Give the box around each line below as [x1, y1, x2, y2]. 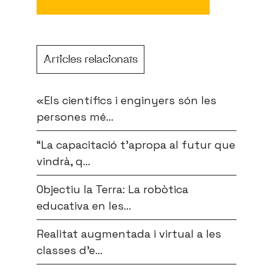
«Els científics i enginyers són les [37, 93, 216, 108]
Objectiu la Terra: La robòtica [37, 182, 188, 197]
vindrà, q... [37, 154, 90, 169]
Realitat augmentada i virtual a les [37, 227, 221, 241]
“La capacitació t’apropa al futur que [37, 138, 235, 152]
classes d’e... [37, 243, 102, 258]
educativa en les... [37, 199, 131, 213]
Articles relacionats [43, 52, 138, 67]
